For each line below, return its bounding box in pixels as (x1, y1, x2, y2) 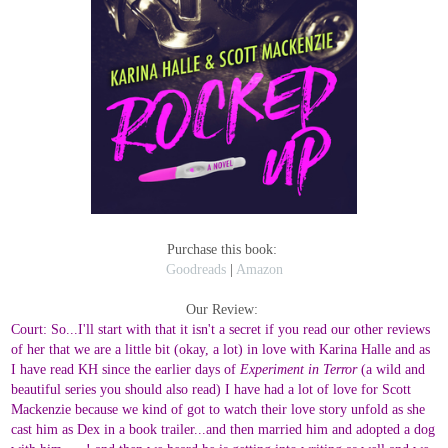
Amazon (235, 260, 283, 277)
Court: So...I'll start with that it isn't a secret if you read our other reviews (11, 320, 431, 337)
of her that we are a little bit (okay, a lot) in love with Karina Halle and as (11, 340, 431, 357)
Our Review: (186, 300, 262, 317)
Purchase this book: (167, 240, 281, 257)
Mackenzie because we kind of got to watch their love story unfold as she (11, 400, 426, 417)
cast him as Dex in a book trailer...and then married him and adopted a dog (11, 420, 436, 437)
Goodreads (165, 260, 226, 277)
